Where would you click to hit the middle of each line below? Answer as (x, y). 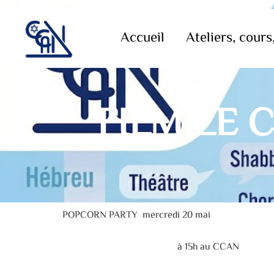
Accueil (142, 38)
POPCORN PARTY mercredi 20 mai (136, 215)
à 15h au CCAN (151, 248)
